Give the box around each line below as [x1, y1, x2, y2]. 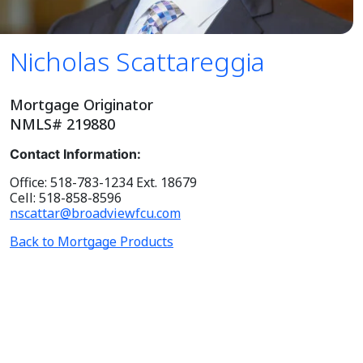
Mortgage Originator [10, 94, 153, 114]
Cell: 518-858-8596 [10, 188, 122, 207]
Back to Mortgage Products [10, 232, 173, 250]
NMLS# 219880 [10, 113, 115, 134]
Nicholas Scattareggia [10, 43, 265, 79]
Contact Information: [10, 145, 141, 162]
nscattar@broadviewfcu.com [10, 203, 181, 222]
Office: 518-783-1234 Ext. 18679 [10, 173, 197, 191]
